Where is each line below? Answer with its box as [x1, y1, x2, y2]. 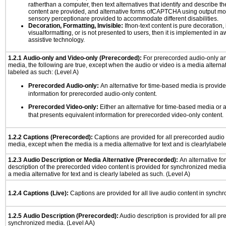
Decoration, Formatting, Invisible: [28, 22, 123, 29]
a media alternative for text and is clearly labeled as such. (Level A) [8, 171, 190, 178]
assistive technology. [28, 36, 85, 43]
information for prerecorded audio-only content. [28, 90, 157, 97]
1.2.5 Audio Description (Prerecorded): [8, 212, 119, 219]
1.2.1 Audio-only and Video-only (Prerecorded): [8, 54, 142, 62]
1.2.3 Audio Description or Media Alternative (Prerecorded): [8, 156, 180, 163]
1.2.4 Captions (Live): [8, 190, 69, 197]
